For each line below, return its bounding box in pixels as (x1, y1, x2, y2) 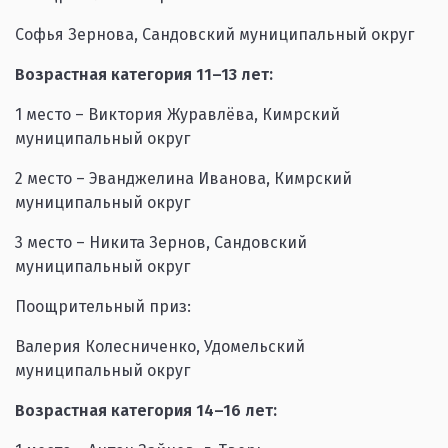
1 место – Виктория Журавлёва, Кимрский (15, 105, 340, 124)
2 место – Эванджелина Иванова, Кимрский (15, 169, 352, 188)
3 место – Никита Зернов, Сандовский (15, 233, 307, 252)
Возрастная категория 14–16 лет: (15, 401, 277, 420)
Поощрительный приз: (15, 297, 191, 316)
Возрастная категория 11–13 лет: (15, 65, 273, 84)
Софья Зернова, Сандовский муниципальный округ (15, 25, 414, 44)
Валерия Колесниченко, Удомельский (15, 337, 305, 356)
